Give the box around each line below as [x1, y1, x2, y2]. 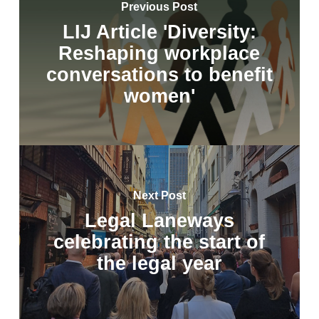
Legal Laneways [84, 210, 234, 232]
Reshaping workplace [58, 43, 261, 65]
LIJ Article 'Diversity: [62, 21, 256, 43]
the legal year [96, 253, 222, 275]
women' [123, 85, 195, 108]
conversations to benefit [46, 64, 273, 86]
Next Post [132, 189, 186, 202]
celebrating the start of [53, 231, 266, 253]
